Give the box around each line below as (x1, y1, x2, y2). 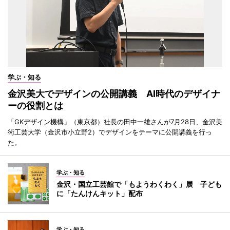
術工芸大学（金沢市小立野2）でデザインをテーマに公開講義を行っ (8, 127, 212, 136)
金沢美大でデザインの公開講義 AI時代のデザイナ (8, 88, 220, 99)
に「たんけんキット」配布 (56, 188, 143, 198)
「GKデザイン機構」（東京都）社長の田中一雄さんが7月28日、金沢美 (8, 117, 222, 126)
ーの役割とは (8, 100, 63, 111)
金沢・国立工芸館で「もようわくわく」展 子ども (56, 179, 222, 188)
